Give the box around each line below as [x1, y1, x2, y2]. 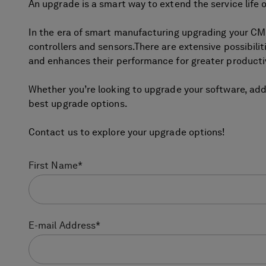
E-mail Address [28, 221, 96, 231]
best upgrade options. [28, 99, 128, 109]
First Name [28, 161, 78, 171]
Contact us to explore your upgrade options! [28, 128, 226, 138]
